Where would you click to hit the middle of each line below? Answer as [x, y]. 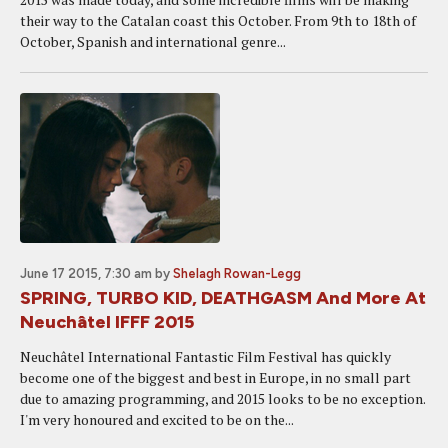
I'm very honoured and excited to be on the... [157, 419]
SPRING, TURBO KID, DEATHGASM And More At [223, 298]
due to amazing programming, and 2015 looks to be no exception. [222, 398]
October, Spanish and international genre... [153, 41]
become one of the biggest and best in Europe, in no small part [215, 377]
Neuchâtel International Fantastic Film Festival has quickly [205, 356]
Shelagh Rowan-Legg [237, 273]
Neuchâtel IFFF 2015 [107, 322]
